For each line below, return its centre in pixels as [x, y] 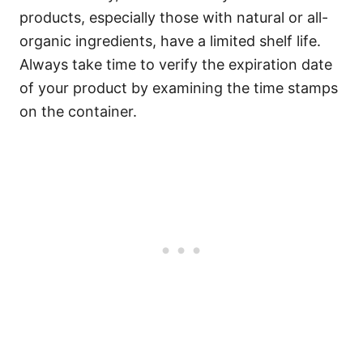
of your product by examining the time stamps [179, 88]
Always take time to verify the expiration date [176, 64]
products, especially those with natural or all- [174, 17]
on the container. [78, 111]
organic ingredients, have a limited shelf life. [170, 41]
